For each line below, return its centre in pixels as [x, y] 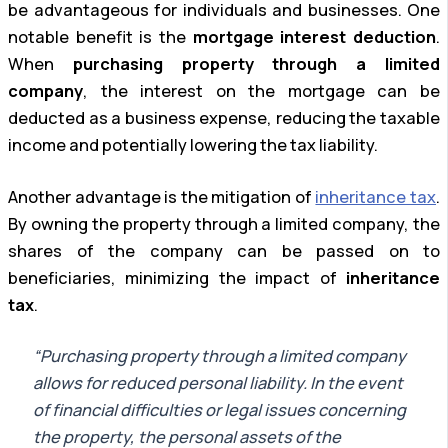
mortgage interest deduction [314, 36]
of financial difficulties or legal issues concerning [219, 410]
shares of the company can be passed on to [224, 250]
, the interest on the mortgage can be [261, 90]
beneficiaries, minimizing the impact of [177, 277]
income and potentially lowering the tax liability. [193, 144]
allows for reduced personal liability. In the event [217, 383]
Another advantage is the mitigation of [162, 196]
